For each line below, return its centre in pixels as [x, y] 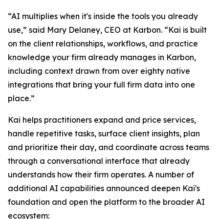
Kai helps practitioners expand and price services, [102, 120]
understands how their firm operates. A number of [101, 175]
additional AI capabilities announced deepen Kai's [104, 188]
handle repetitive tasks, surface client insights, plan [104, 133]
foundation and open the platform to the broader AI [106, 202]
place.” [21, 98]
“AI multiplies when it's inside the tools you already [103, 16]
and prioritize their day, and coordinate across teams [109, 147]
